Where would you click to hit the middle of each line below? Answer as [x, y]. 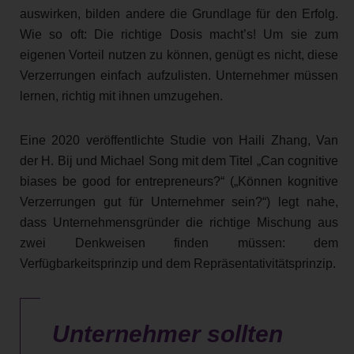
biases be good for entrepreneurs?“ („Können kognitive [179, 181]
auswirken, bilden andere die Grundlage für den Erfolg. [179, 13]
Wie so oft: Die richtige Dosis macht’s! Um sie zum [179, 34]
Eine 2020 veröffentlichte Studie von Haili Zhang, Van [179, 140]
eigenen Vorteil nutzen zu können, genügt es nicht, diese [179, 55]
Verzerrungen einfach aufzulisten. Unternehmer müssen [179, 75]
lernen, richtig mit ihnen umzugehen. [121, 96]
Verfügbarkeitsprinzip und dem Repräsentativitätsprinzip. [178, 263]
